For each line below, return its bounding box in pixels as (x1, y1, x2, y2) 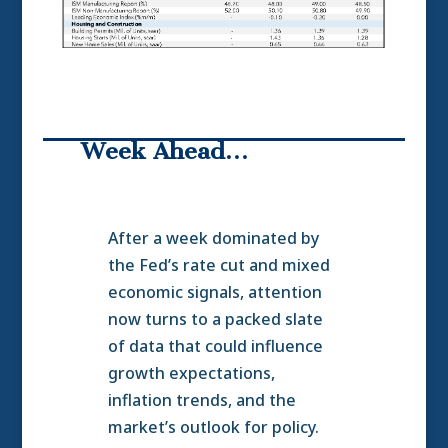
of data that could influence (107, 335, 323, 358)
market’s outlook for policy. (107, 416, 319, 439)
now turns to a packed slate (107, 308, 323, 331)
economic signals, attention (107, 281, 322, 304)
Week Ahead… (80, 137, 248, 166)
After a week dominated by (107, 227, 319, 250)
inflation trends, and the (107, 389, 296, 412)
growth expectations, (107, 362, 275, 385)
